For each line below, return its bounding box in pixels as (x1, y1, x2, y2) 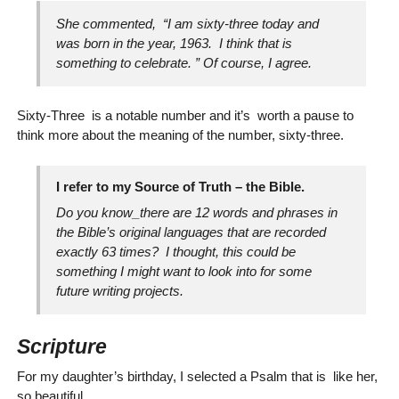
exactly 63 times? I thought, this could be (56, 244, 297, 260)
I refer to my (56, 178, 135, 194)
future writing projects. (56, 283, 184, 299)
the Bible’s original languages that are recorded (56, 224, 327, 240)
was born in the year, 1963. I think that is (56, 35, 293, 51)
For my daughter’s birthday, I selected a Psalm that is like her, (16, 369, 378, 385)
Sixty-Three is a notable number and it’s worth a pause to (16, 108, 354, 124)
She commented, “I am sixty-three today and (56, 15, 323, 31)
